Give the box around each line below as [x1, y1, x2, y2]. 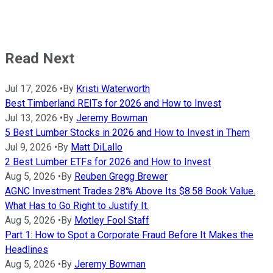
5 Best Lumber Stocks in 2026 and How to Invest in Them [5, 127, 250, 139]
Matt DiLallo [71, 141, 122, 154]
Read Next [5, 50, 74, 68]
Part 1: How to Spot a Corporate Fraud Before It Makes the [5, 229, 253, 241]
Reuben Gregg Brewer [74, 171, 168, 183]
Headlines [5, 244, 48, 256]
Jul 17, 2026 [5, 83, 57, 95]
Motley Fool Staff [74, 214, 149, 227]
